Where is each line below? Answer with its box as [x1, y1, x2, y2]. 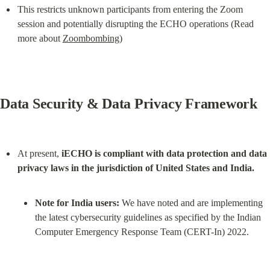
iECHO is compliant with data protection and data [61, 148, 267, 159]
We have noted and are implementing [119, 197, 263, 208]
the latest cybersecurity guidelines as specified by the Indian [34, 212, 261, 222]
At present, [17, 148, 61, 159]
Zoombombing [62, 33, 119, 43]
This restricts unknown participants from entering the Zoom [17, 4, 243, 14]
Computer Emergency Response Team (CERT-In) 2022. [34, 226, 249, 237]
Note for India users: [34, 197, 119, 208]
